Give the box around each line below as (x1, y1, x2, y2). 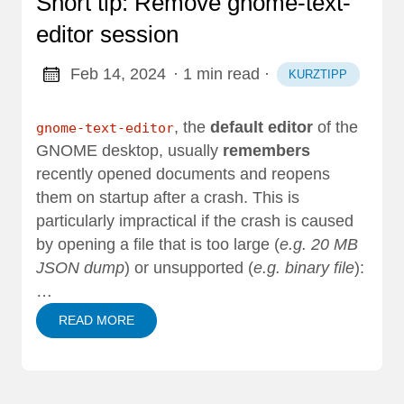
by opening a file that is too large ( (36, 235, 280, 254)
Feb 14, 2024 (69, 65, 166, 84)
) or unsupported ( (124, 259, 253, 278)
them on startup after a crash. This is (36, 188, 299, 207)
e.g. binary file (253, 259, 354, 278)
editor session (36, 20, 179, 48)
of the (313, 118, 358, 137)
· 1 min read (172, 65, 260, 84)
